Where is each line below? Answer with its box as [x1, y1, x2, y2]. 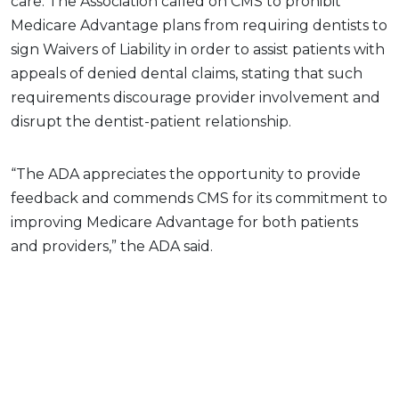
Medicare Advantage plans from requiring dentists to [11, 17, 387, 35]
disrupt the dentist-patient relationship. [11, 113, 295, 131]
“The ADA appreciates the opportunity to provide [11, 166, 361, 183]
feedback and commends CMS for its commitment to [11, 190, 387, 208]
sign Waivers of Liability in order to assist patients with [11, 41, 385, 59]
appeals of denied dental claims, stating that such [11, 65, 362, 83]
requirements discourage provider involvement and [11, 89, 380, 107]
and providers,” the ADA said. [11, 238, 216, 256]
